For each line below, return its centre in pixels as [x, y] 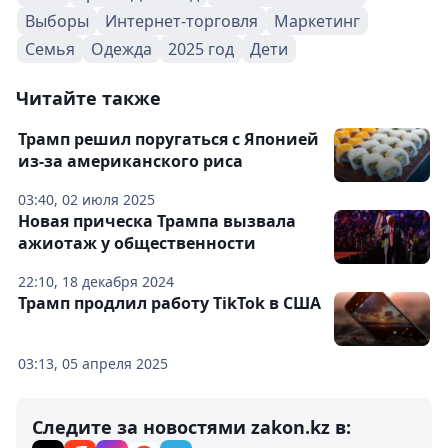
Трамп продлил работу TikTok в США [169, 303]
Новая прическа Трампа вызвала [157, 221]
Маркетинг [317, 21]
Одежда [121, 49]
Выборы [57, 21]
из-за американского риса [130, 161]
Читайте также [88, 98]
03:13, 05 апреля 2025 [93, 363]
